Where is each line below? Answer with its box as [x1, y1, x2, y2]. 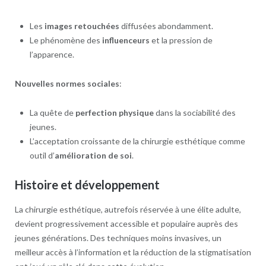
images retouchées [44, 20, 119, 31]
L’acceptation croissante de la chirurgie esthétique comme [29, 135, 245, 146]
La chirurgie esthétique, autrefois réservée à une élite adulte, [14, 204, 241, 214]
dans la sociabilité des [153, 107, 236, 118]
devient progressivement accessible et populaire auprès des [14, 218, 238, 229]
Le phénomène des [29, 34, 102, 45]
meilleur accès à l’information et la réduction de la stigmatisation [14, 246, 251, 257]
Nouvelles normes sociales [14, 78, 119, 88]
